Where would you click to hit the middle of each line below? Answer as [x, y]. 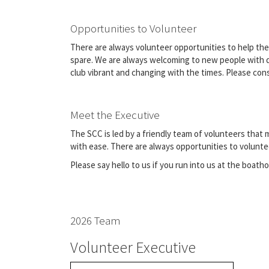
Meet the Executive [115, 115]
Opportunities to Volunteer [133, 28]
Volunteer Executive [133, 247]
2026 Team [95, 220]
